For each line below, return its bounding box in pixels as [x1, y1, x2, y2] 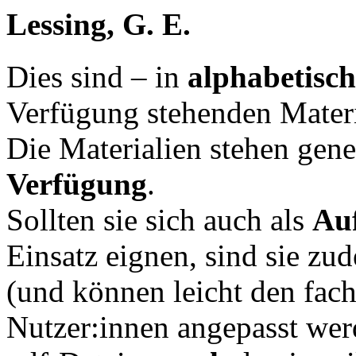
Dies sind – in [6, 60, 188, 95]
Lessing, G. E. [6, 7, 191, 41]
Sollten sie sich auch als [6, 203, 312, 238]
